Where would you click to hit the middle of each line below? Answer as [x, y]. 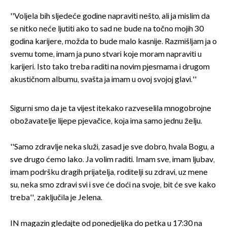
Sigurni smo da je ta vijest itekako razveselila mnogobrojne [111, 109]
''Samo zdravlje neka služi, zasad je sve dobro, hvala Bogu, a [112, 147]
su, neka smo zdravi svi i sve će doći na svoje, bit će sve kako [113, 185]
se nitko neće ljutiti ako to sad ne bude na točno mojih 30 [107, 29]
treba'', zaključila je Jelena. [57, 198]
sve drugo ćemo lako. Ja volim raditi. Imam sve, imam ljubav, [112, 160]
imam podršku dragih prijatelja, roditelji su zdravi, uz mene [109, 173]
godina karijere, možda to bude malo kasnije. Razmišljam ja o [113, 42]
